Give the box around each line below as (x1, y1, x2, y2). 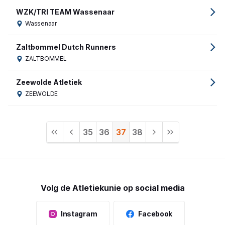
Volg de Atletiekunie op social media (40, 183, 185, 193)
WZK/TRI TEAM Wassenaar (16, 8, 115, 16)
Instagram (60, 209, 97, 218)
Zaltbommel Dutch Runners (16, 43, 116, 51)
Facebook (138, 209, 173, 218)
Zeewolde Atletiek (16, 78, 82, 86)
